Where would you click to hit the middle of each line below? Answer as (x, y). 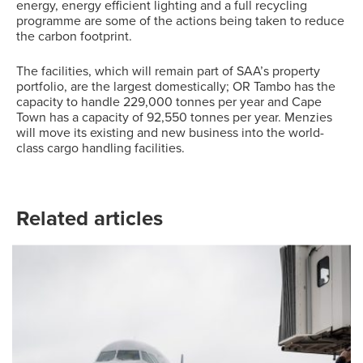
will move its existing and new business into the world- (170, 133)
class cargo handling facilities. (100, 149)
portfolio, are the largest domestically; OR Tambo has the (176, 87)
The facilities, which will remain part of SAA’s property (168, 72)
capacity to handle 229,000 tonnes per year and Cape (169, 102)
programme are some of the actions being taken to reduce (180, 21)
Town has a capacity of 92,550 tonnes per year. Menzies (174, 118)
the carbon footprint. (74, 37)
